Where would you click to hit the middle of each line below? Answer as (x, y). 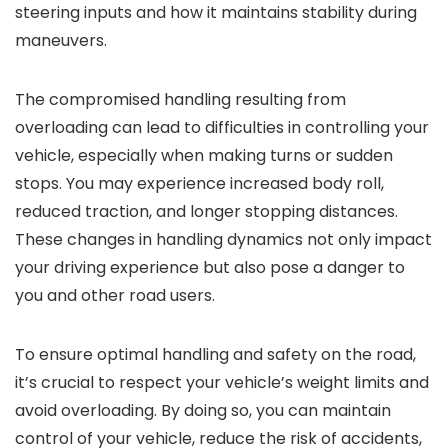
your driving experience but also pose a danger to (210, 268)
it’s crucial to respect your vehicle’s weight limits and (222, 383)
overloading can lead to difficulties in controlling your (222, 128)
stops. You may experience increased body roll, (199, 184)
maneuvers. (61, 41)
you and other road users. (115, 296)
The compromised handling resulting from (180, 100)
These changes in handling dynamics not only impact (223, 240)
